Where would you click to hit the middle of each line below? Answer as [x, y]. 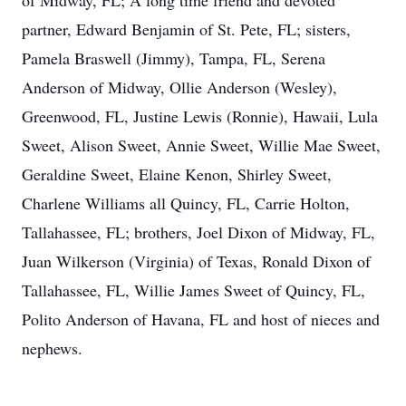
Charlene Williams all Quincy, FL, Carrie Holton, [186, 203]
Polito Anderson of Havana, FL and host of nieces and [201, 319]
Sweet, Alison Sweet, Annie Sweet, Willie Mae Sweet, [201, 145]
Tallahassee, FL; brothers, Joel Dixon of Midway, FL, [198, 232]
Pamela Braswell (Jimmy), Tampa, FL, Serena [174, 58]
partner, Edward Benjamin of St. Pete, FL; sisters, [186, 29]
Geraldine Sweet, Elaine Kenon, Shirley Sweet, [177, 174]
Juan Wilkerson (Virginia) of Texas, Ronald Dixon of [196, 261]
